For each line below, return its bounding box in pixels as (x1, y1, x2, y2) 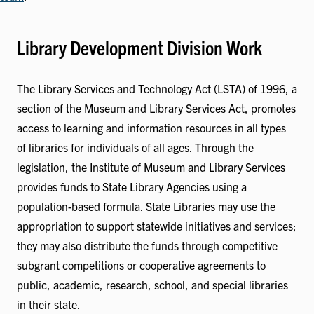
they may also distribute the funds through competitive (17, 238, 278, 253)
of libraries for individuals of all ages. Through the (17, 140, 254, 155)
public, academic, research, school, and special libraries (17, 278, 288, 292)
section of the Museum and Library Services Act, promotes (17, 101, 296, 116)
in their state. (17, 297, 81, 312)
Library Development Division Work (17, 34, 262, 60)
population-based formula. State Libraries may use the (17, 199, 275, 214)
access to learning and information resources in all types (17, 121, 286, 135)
